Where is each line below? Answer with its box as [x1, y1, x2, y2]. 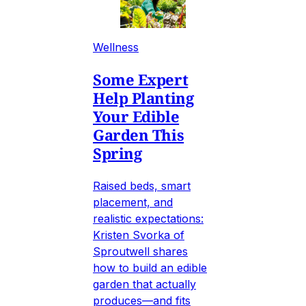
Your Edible [93, 105, 180, 126]
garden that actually [93, 277, 196, 291]
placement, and [93, 195, 173, 209]
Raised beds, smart [93, 178, 191, 193]
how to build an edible [93, 260, 207, 275]
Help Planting [93, 87, 194, 108]
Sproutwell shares [93, 244, 188, 258]
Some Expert [93, 68, 189, 89]
